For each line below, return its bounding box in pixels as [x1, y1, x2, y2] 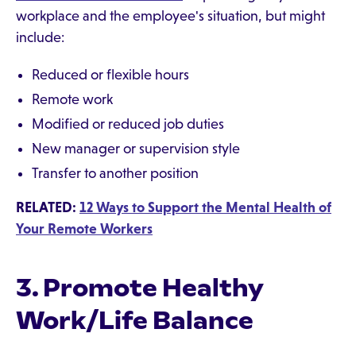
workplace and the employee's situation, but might [16, 8, 325, 24]
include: [16, 29, 64, 45]
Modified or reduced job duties [32, 116, 224, 132]
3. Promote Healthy [16, 273, 263, 303]
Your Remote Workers [16, 221, 153, 237]
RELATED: [16, 199, 79, 215]
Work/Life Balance [16, 305, 253, 335]
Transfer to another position [32, 165, 199, 181]
